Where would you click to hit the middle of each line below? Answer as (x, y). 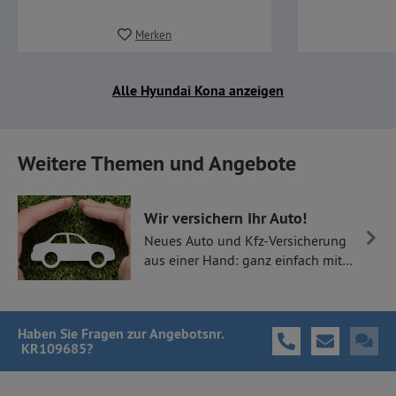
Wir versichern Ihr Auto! (225, 217)
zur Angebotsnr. (174, 334)
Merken (153, 34)
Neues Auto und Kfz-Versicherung (245, 240)
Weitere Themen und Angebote (157, 163)
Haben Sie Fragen (71, 334)
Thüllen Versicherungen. (217, 279)
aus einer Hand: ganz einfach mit (243, 259)
